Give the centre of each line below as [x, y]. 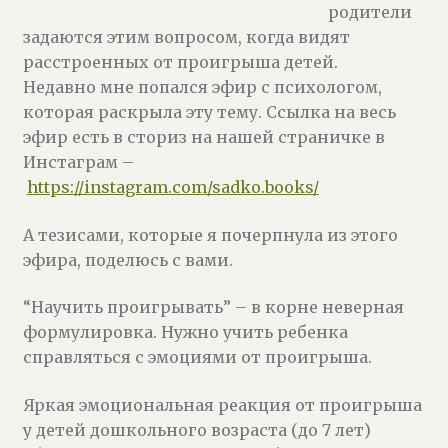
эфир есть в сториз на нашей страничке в [203, 136]
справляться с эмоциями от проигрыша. [197, 357]
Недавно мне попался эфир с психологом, [202, 86]
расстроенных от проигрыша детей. [180, 61]
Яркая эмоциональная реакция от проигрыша [222, 404]
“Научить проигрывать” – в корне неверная [213, 307]
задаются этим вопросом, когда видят [186, 36]
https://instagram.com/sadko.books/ [172, 186]
